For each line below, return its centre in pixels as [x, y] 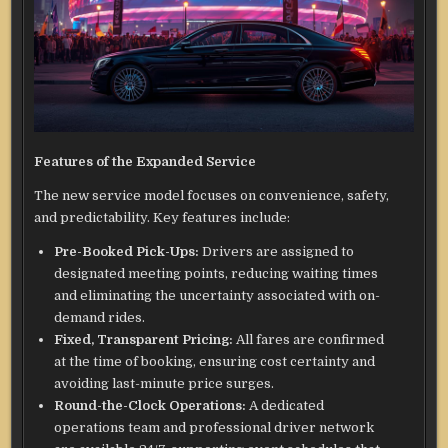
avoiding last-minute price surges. [164, 383]
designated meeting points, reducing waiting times [216, 273]
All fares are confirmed [309, 339]
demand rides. [100, 317]
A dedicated [285, 405]
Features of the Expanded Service [145, 161]
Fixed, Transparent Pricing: [144, 339]
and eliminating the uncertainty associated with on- [217, 295]
